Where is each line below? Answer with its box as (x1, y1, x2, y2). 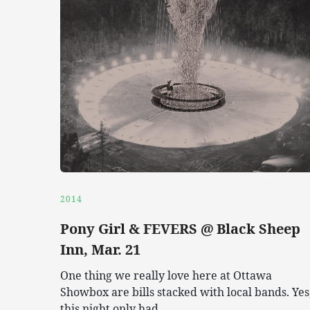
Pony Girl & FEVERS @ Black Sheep (60, 219, 300, 238)
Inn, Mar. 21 (60, 239, 140, 259)
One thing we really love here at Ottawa (60, 267, 272, 283)
